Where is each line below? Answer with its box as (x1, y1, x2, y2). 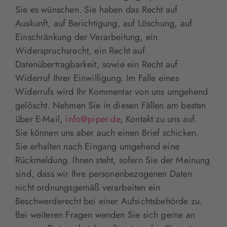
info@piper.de (65, 112, 120, 126)
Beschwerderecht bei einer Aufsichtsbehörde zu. (15, 194, 203, 208)
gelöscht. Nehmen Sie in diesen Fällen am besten (15, 98, 206, 112)
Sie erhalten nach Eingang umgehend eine (15, 139, 180, 153)
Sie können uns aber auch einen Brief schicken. (15, 126, 199, 139)
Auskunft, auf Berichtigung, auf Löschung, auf (15, 16, 193, 30)
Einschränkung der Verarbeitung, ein (15, 30, 158, 44)
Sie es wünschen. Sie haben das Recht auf (15, 3, 178, 16)
